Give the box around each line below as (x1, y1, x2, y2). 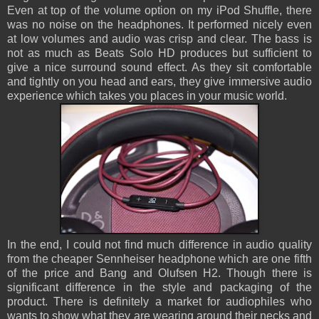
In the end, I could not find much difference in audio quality (7, 239, 312, 251)
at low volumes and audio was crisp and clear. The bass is (7, 33, 312, 46)
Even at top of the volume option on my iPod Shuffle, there (7, 4, 312, 17)
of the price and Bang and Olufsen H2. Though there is (7, 267, 312, 280)
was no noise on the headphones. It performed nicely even (7, 19, 312, 31)
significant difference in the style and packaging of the (7, 281, 312, 294)
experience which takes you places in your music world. (7, 90, 290, 103)
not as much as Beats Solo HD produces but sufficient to (7, 47, 312, 60)
